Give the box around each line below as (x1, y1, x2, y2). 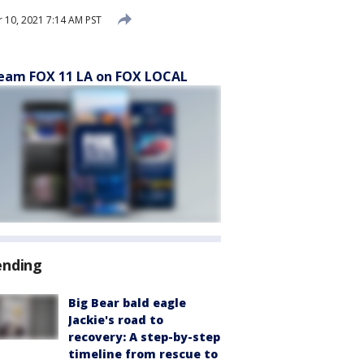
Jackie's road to (68, 312, 163, 327)
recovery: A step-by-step (68, 329, 220, 344)
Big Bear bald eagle (68, 295, 186, 310)
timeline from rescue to (68, 346, 218, 362)
